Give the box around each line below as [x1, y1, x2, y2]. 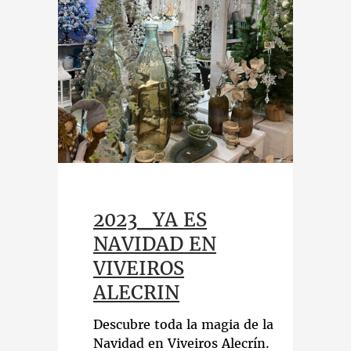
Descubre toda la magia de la [93, 317, 273, 332]
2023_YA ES [93, 208, 207, 232]
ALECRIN [93, 280, 179, 305]
